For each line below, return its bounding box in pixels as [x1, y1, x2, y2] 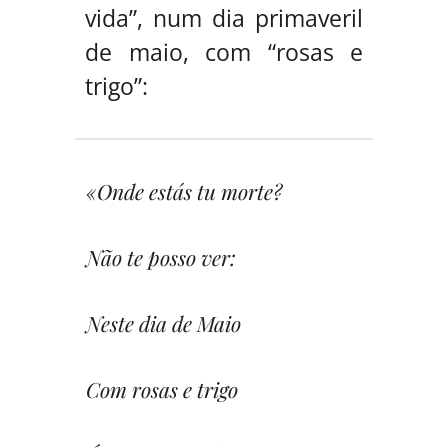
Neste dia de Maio [86, 308, 241, 337]
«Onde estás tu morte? [86, 176, 282, 205]
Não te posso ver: [86, 242, 236, 271]
